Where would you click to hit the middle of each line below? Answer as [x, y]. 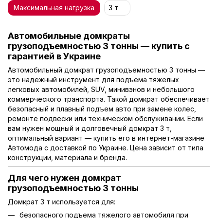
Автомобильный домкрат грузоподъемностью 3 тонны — [106, 70]
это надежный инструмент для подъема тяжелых [93, 80]
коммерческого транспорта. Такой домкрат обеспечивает [109, 99]
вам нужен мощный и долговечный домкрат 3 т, [90, 128]
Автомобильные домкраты [69, 36]
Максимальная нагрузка [54, 8]
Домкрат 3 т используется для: [62, 201]
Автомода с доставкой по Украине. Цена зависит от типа [106, 148]
